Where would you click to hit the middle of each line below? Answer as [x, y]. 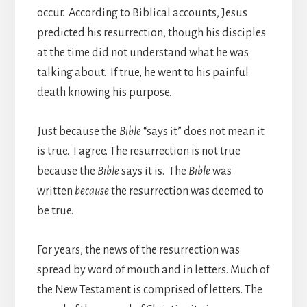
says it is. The [155, 171]
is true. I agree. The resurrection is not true [138, 151]
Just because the [78, 131]
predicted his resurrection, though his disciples [151, 33]
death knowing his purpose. [104, 92]
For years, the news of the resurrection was [138, 250]
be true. [55, 211]
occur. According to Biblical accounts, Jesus [142, 13]
